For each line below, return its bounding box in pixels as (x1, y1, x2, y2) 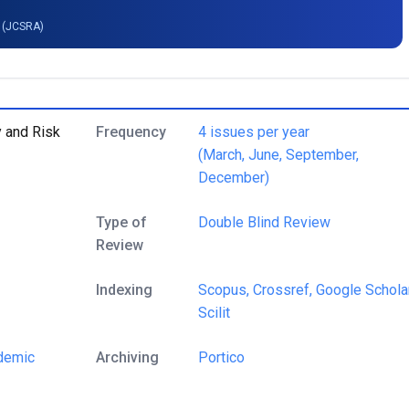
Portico (198, 349, 245, 366)
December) (198, 169, 269, 186)
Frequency (96, 123, 166, 141)
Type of (96, 214, 147, 231)
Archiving (96, 349, 159, 366)
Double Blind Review (198, 214, 330, 231)
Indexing (96, 281, 152, 299)
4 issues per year (198, 123, 309, 141)
